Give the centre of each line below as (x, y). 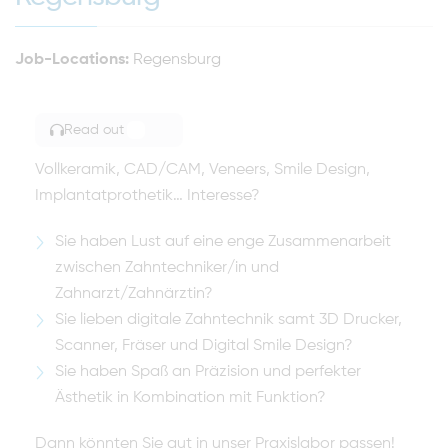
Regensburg (177, 60)
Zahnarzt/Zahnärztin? (134, 294)
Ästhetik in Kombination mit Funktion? (190, 398)
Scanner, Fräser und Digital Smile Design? (204, 346)
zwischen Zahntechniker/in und (167, 268)
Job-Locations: (72, 60)
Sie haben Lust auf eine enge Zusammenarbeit (223, 242)
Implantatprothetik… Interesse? (147, 196)
